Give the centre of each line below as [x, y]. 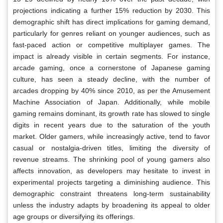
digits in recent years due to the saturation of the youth [111, 125]
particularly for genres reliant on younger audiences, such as [111, 33]
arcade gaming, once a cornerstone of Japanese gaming [111, 67]
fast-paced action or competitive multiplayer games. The [111, 45]
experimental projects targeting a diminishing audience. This [111, 182]
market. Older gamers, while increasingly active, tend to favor [111, 136]
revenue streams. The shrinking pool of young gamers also [111, 159]
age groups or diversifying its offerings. [74, 216]
